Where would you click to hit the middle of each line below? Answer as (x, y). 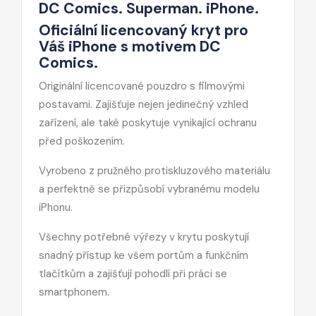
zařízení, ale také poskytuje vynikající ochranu (148, 122)
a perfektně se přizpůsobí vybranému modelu (149, 189)
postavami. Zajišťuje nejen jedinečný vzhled (144, 104)
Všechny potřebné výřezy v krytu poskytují (144, 237)
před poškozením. (82, 141)
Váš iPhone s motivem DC (130, 46)
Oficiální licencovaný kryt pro (144, 30)
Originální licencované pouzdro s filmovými (142, 86)
